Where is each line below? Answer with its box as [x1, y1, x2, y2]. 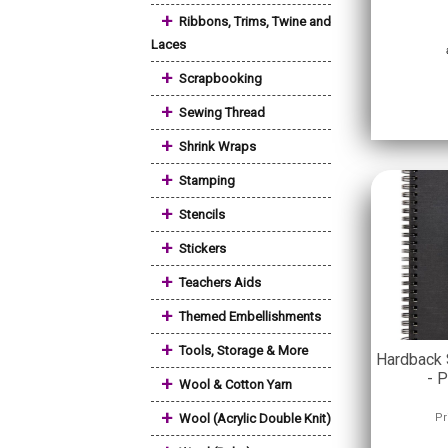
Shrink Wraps [179, 139, 256, 154]
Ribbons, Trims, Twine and [179, 14, 331, 29]
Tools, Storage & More [179, 343, 308, 358]
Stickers [179, 241, 226, 256]
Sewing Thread [179, 105, 265, 120]
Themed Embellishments [179, 309, 321, 324]
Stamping [179, 173, 235, 188]
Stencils [179, 207, 225, 222]
